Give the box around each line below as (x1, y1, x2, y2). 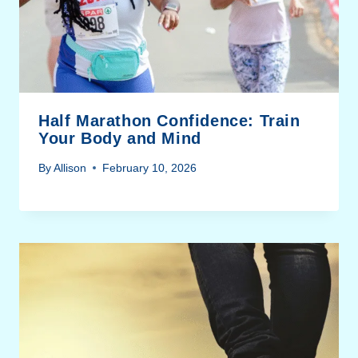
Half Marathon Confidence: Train (38, 112, 300, 130)
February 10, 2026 (102, 161, 197, 174)
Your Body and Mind (38, 129, 201, 148)
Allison (54, 161, 87, 174)
